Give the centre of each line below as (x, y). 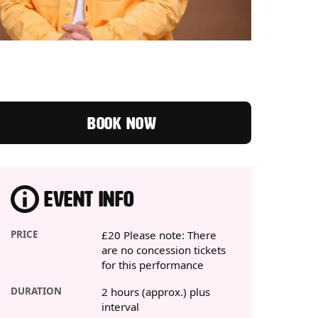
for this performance (152, 264)
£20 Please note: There (159, 235)
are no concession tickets (163, 250)
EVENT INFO (89, 199)
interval (120, 306)
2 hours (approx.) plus (155, 291)
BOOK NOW (122, 124)
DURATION (37, 291)
